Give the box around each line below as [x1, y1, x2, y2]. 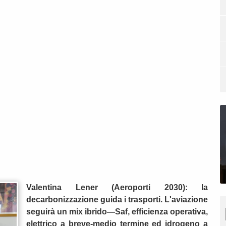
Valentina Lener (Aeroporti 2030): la [26, 183, 208, 192]
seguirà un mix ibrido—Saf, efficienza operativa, [26, 207, 208, 216]
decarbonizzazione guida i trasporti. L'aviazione [26, 195, 208, 204]
